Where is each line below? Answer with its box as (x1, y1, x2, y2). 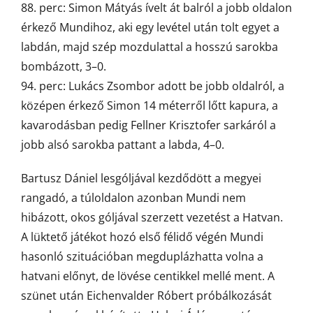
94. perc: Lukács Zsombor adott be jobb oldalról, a (21, 78, 284, 94)
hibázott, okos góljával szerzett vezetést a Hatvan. (21, 210, 283, 225)
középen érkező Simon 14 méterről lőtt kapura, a (21, 98, 278, 113)
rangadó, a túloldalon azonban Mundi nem (21, 190, 246, 205)
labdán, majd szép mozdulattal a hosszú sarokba (21, 39, 278, 54)
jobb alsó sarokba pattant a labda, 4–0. (21, 137, 224, 152)
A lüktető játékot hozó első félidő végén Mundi (21, 229, 263, 245)
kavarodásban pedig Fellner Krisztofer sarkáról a (21, 117, 276, 133)
